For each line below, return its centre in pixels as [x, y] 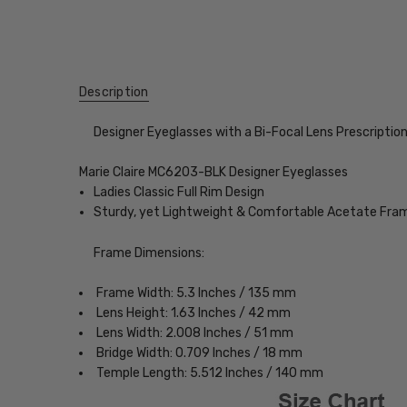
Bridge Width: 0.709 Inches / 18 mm [199, 353]
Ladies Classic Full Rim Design [179, 193]
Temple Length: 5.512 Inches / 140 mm [209, 373]
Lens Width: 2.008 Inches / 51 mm [194, 333]
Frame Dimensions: [149, 253]
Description [114, 93]
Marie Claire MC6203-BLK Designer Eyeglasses [213, 173]
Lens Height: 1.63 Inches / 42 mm [193, 313]
